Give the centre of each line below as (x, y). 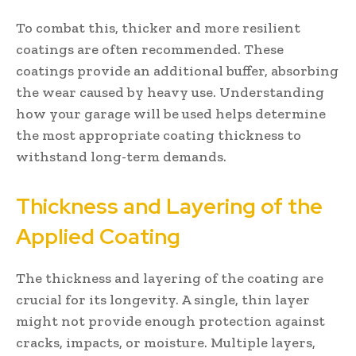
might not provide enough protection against (170, 321)
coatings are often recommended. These (150, 49)
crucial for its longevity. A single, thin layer (163, 299)
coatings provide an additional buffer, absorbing (177, 70)
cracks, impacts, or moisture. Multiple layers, (166, 342)
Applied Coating (98, 236)
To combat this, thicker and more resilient (158, 27)
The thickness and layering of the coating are (170, 278)
